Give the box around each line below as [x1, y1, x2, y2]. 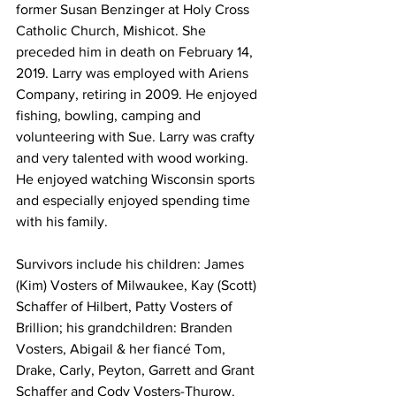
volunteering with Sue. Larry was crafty [16, 128, 258, 144]
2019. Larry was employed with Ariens [16, 65, 252, 80]
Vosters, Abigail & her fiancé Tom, [16, 340, 229, 356]
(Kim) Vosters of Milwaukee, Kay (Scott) [16, 277, 260, 293]
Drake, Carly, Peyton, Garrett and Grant [16, 362, 258, 377]
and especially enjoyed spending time [16, 192, 254, 208]
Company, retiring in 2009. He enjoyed [16, 86, 261, 102]
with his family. [16, 213, 111, 229]
